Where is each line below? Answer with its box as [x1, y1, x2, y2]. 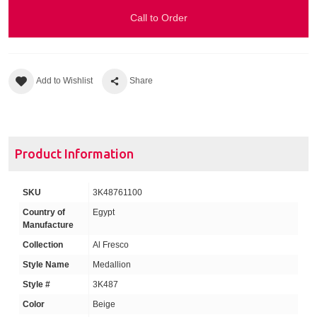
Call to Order [129, 12, 188, 24]
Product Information [15, 146, 134, 161]
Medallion [93, 260, 131, 270]
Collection [23, 240, 63, 250]
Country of [23, 207, 65, 218]
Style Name [23, 260, 69, 270]
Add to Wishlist [36, 76, 93, 86]
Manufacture [23, 220, 74, 231]
